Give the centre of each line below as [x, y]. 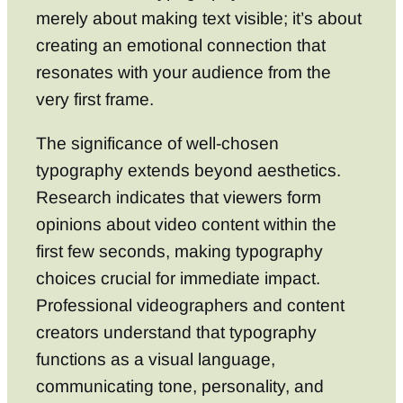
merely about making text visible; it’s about [199, 18]
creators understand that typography [176, 332]
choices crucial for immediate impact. [178, 278]
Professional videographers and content [190, 305]
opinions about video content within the [186, 224]
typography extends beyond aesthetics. [188, 170]
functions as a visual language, [156, 359]
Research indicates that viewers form [179, 197]
